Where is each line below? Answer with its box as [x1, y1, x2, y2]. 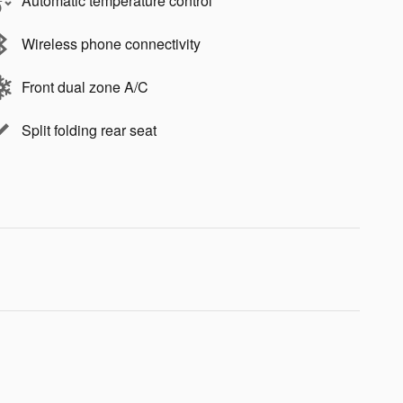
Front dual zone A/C [22, 76, 148, 98]
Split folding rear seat [22, 120, 157, 141]
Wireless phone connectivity [22, 33, 201, 55]
